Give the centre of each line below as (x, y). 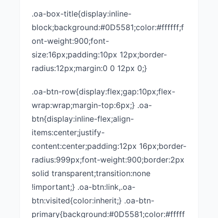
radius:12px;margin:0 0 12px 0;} (89, 68)
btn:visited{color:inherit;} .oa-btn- (93, 200)
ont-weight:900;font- (70, 41)
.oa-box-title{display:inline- (82, 14)
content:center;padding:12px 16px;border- (109, 146)
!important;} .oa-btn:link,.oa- (83, 187)
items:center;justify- (68, 132)
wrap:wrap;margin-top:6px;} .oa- (92, 105)
